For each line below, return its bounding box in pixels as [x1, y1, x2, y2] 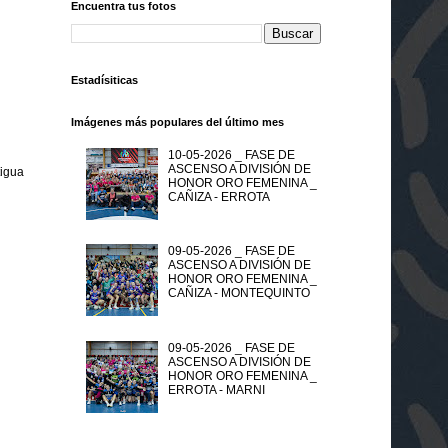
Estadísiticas [71, 74, 138, 87]
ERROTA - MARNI [167, 383, 265, 398]
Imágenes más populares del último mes [71, 116, 284, 129]
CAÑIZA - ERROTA [167, 189, 270, 204]
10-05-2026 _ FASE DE [167, 147, 295, 162]
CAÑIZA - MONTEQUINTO [167, 286, 310, 301]
